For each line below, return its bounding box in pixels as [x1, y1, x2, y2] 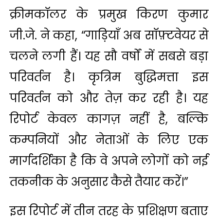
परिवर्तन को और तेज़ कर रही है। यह [10, 90, 208, 107]
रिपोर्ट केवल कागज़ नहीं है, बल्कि [10, 111, 208, 127]
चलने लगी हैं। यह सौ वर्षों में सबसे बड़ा [10, 48, 208, 65]
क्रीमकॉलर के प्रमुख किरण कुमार [10, 6, 208, 23]
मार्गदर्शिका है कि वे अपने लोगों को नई [10, 153, 208, 169]
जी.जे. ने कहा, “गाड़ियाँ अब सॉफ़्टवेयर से [10, 27, 208, 44]
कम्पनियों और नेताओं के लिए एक [10, 132, 208, 148]
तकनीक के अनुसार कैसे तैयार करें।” [10, 174, 188, 190]
